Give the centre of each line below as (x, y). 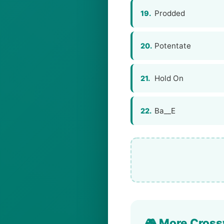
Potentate (173, 46)
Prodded (170, 13)
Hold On (169, 78)
